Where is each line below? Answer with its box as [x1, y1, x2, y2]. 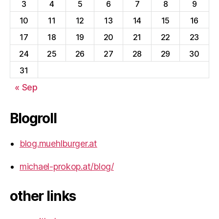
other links [10, 187, 76, 204]
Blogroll [10, 109, 57, 127]
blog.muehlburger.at [20, 138, 97, 149]
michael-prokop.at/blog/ [20, 161, 114, 172]
